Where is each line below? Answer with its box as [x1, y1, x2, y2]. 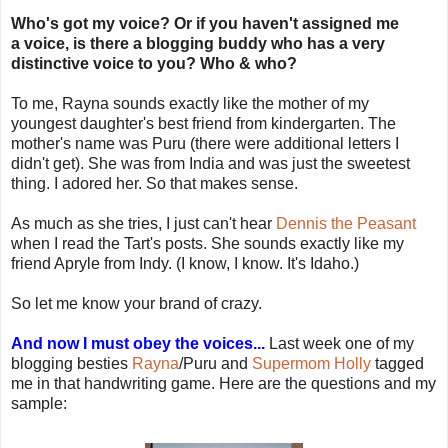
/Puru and [179, 354, 252, 372]
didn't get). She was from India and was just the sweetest [11, 154, 410, 172]
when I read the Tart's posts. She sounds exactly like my [11, 234, 404, 252]
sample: [11, 394, 67, 412]
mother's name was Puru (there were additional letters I [11, 134, 399, 152]
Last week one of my [265, 334, 414, 352]
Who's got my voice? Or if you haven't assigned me [11, 14, 399, 32]
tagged [371, 354, 424, 372]
